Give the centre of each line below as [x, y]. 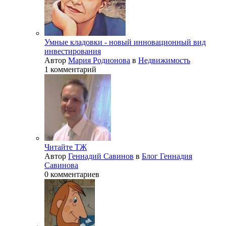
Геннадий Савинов [101, 156]
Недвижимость [164, 61]
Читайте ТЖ [66, 147]
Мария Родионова [99, 61]
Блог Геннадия [167, 156]
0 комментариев [72, 175]
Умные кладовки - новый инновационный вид [125, 42]
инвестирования [73, 51]
